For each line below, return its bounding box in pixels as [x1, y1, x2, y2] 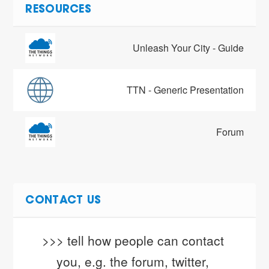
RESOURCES [25, 5, 92, 16]
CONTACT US [25, 196, 101, 207]
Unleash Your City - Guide [132, 41, 244, 55]
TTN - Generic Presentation [126, 83, 244, 97]
